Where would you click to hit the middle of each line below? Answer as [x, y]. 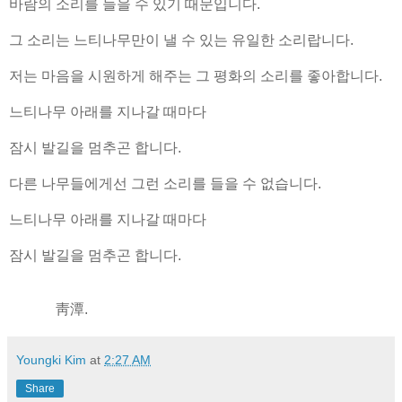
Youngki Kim [51, 359]
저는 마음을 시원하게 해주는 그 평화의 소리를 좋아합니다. [196, 75]
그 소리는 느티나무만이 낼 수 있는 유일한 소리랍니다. [181, 39]
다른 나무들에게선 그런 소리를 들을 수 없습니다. [165, 183]
